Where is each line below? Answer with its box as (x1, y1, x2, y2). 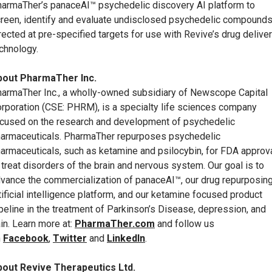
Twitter (53, 233, 87, 245)
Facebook (3, 233, 49, 245)
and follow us (155, 218, 214, 230)
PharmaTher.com (75, 218, 155, 230)
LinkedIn (107, 233, 145, 245)
